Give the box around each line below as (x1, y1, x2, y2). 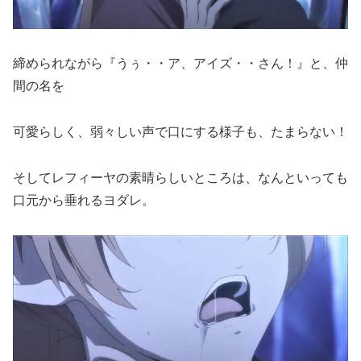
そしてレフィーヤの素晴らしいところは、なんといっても (13, 170, 348, 185)
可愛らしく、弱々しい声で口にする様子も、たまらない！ (13, 124, 348, 139)
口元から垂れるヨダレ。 (13, 193, 155, 207)
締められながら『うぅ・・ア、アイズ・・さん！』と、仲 (13, 56, 348, 71)
